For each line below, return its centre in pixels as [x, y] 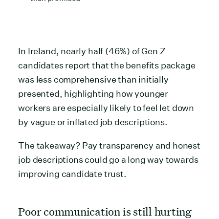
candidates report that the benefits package [107, 65]
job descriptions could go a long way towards [108, 159]
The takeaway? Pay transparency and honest [109, 145]
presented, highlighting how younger [93, 93]
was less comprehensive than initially [93, 79]
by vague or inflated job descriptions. [93, 122]
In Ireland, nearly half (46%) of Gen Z [92, 51]
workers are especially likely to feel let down [106, 108]
